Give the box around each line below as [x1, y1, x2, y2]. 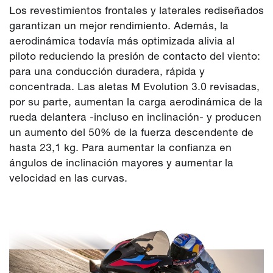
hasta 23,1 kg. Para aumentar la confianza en [9, 141, 232, 154]
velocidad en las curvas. [9, 171, 127, 184]
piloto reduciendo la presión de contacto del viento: [9, 49, 260, 62]
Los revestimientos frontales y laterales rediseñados [9, 4, 264, 16]
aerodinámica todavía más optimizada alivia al [9, 34, 235, 47]
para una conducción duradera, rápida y [9, 65, 205, 77]
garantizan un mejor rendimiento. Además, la [9, 19, 229, 32]
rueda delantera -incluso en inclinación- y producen [9, 110, 261, 123]
